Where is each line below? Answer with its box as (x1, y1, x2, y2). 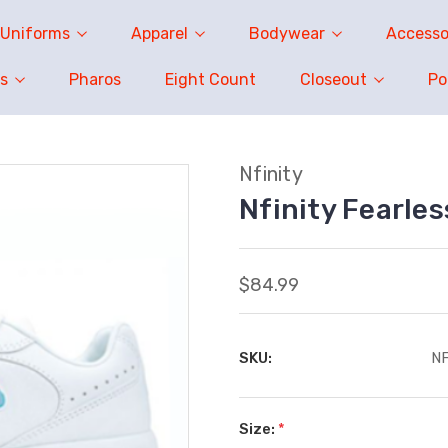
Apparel (130, 24, 188, 43)
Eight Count (165, 70, 256, 89)
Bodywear (248, 24, 325, 43)
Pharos (69, 70, 121, 89)
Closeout (300, 70, 367, 89)
